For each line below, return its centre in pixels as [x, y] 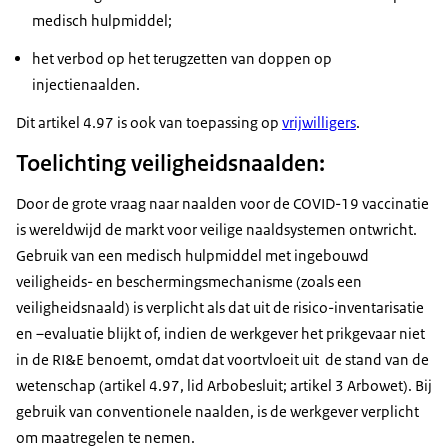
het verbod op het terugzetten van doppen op [182, 59]
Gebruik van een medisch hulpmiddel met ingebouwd [192, 256]
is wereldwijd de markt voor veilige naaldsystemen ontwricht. [216, 230]
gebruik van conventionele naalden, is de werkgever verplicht [217, 412]
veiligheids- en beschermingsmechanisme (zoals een [189, 282]
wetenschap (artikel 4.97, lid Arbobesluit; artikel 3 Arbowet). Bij [224, 386]
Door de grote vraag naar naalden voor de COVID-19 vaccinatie [222, 204]
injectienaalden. [86, 85]
